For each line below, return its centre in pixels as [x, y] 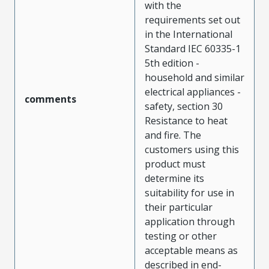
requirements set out [192, 20]
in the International [189, 34]
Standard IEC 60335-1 [193, 49]
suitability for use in [189, 193]
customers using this [192, 150]
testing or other [181, 236]
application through [190, 222]
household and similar [195, 77]
